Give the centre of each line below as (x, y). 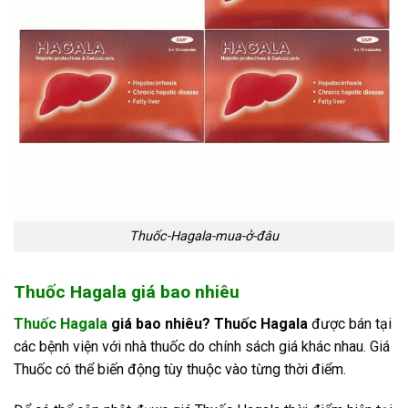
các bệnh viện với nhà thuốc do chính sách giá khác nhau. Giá (202, 346)
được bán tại (352, 323)
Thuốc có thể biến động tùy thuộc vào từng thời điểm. (180, 369)
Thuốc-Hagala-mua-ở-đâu (204, 237)
